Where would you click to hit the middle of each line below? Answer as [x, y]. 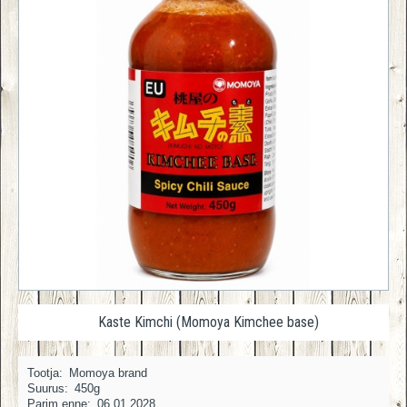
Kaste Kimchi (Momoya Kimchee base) [208, 322]
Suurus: [48, 388]
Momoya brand [108, 373]
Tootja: [45, 373]
